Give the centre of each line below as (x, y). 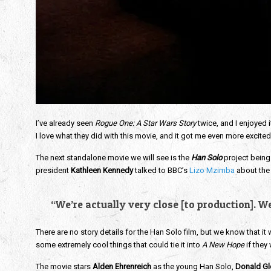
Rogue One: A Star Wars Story (145, 123)
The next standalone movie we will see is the (113, 158)
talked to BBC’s (162, 170)
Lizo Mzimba (212, 170)
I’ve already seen (65, 123)
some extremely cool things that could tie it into (118, 245)
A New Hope (222, 245)
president (52, 170)
